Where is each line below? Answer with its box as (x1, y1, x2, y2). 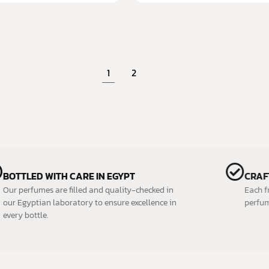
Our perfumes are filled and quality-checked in (19, 183, 190, 196)
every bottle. (19, 208, 65, 222)
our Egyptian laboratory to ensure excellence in (19, 196, 193, 209)
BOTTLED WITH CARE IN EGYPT (19, 168, 152, 183)
